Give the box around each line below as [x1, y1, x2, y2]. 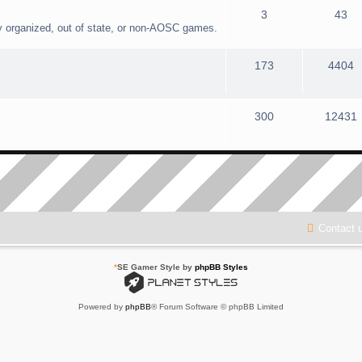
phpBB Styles [195, 262, 248, 271]
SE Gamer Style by [117, 262, 195, 271]
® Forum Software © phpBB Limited [151, 301, 284, 311]
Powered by [78, 301, 125, 311]
